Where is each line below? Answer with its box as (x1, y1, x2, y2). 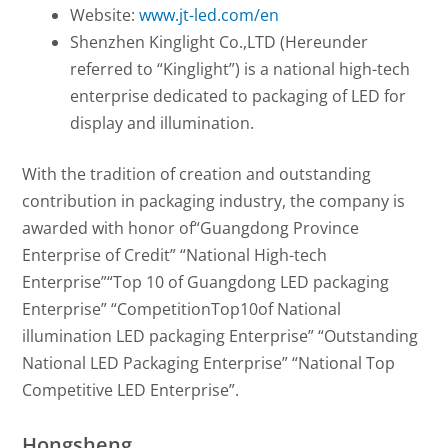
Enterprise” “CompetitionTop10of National (22, 297, 342, 320)
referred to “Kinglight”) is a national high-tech (70, 57, 411, 80)
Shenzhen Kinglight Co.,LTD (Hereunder (70, 30, 369, 53)
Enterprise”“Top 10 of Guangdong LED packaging (22, 270, 390, 293)
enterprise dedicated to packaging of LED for (70, 84, 407, 107)
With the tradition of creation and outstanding (22, 162, 372, 185)
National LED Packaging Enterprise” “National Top (22, 351, 396, 374)
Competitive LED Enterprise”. (22, 378, 240, 401)
